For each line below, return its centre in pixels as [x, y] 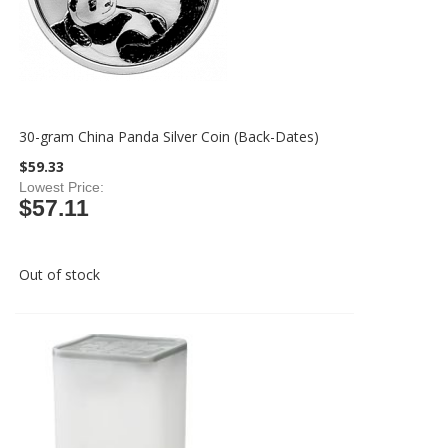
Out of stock [60, 274]
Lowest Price [60, 187]
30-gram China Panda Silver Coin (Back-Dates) [169, 136]
